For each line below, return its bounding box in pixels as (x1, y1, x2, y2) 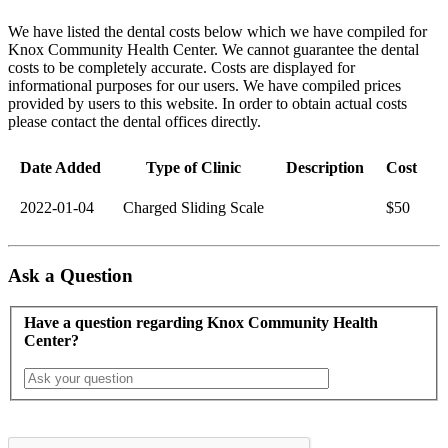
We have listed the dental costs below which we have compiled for (8, 22, 427, 40)
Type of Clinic (146, 158, 241, 176)
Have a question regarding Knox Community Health (24, 313, 378, 331)
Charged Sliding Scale (123, 198, 264, 216)
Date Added (20, 158, 101, 176)
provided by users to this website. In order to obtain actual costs (8, 94, 407, 112)
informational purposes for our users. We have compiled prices (8, 76, 401, 94)
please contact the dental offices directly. (8, 112, 261, 130)
